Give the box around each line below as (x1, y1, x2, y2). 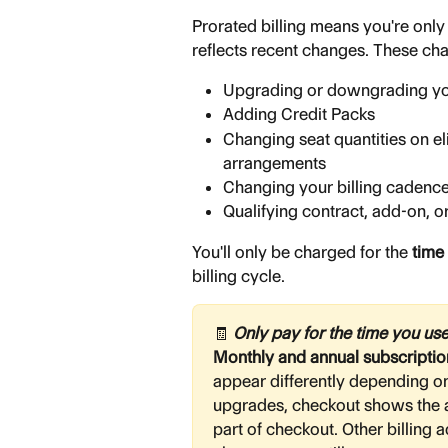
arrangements (223, 152, 326, 173)
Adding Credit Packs (223, 104, 375, 125)
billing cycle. (192, 265, 285, 286)
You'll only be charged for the (192, 241, 412, 262)
